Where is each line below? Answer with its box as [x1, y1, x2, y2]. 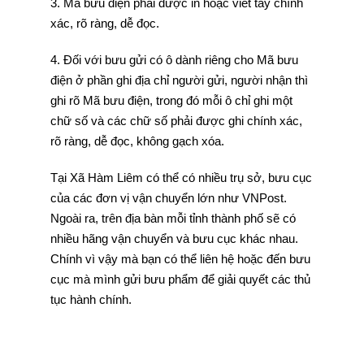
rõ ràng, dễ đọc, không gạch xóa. [50, 134, 224, 148]
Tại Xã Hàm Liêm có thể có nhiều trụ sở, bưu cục [50, 171, 312, 184]
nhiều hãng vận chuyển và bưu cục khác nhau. [50, 232, 298, 245]
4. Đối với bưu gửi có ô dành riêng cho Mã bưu [50, 53, 298, 67]
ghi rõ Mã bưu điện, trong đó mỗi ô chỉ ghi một [50, 93, 292, 107]
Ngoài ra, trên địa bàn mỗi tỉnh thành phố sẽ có [50, 211, 296, 225]
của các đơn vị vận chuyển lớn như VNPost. [50, 191, 287, 205]
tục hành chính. [50, 292, 132, 306]
